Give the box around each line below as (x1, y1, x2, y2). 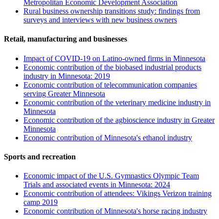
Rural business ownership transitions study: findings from (23, 6, 200, 15)
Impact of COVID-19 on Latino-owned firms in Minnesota (23, 54, 205, 63)
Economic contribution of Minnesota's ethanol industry (23, 133, 192, 142)
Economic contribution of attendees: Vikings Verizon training (23, 189, 212, 198)
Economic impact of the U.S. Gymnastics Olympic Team (23, 172, 199, 180)
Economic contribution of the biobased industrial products (23, 63, 201, 71)
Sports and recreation (4, 152, 76, 161)
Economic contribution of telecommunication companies (23, 80, 197, 89)
